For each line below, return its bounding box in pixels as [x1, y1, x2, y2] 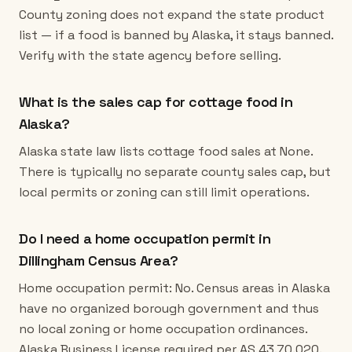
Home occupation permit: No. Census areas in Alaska [19, 280, 330, 296]
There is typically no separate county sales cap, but [19, 163, 331, 180]
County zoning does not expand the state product [19, 6, 324, 23]
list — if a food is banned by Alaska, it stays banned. [19, 27, 333, 43]
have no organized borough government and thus [19, 300, 319, 317]
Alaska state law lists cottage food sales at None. [19, 143, 313, 159]
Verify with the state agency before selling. [19, 47, 281, 64]
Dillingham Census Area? [19, 251, 178, 269]
